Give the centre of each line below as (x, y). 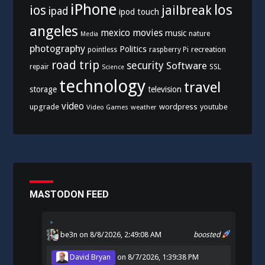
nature (200, 34)
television (165, 89)
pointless (103, 50)
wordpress (179, 107)
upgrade (45, 107)
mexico (116, 33)
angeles (54, 31)
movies (148, 33)
